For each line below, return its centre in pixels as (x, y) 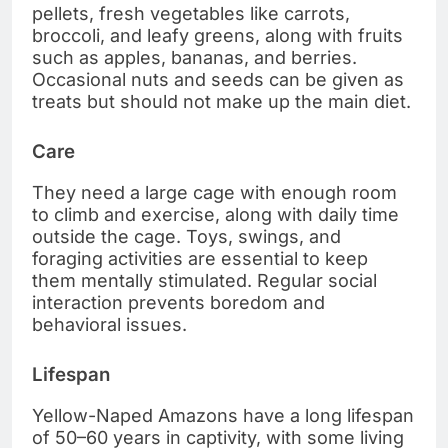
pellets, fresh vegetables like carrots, (191, 14)
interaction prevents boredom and (178, 302)
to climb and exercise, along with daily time (215, 214)
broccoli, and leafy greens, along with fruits (217, 36)
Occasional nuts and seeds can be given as (218, 80)
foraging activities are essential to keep (200, 258)
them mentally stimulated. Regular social (204, 280)
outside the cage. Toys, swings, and (186, 236)
